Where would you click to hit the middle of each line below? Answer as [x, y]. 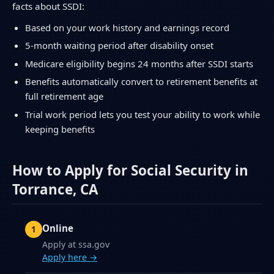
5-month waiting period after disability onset [119, 46]
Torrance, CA [55, 189]
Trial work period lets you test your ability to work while [142, 114]
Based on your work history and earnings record [127, 27]
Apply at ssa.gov [76, 245]
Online [57, 228]
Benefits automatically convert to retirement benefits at [141, 82]
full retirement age [64, 96]
